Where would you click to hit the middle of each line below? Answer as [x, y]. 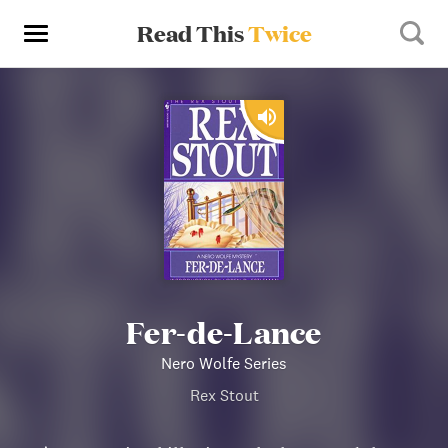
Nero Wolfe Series [224, 363]
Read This [192, 33]
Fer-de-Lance [224, 331]
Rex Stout [224, 395]
